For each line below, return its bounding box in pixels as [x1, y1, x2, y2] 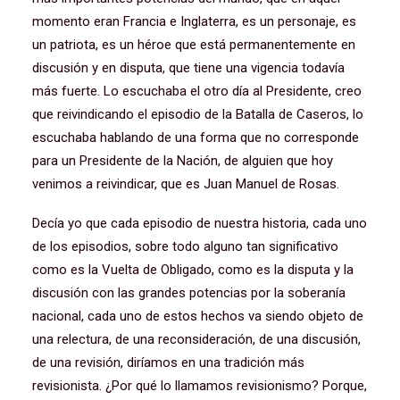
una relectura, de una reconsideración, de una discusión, [32, 331, 361, 347]
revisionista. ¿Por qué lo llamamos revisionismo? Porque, [32, 378, 367, 394]
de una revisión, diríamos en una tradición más [32, 354, 304, 371]
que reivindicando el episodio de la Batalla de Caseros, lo [32, 106, 363, 122]
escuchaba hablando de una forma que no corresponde [32, 129, 359, 146]
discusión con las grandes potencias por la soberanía [32, 285, 346, 301]
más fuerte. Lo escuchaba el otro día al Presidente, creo [32, 83, 362, 99]
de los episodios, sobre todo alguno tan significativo [32, 238, 338, 254]
